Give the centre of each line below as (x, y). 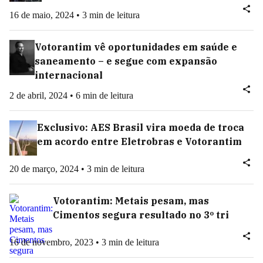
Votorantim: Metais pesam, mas (131, 201)
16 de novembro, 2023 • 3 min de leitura (84, 242)
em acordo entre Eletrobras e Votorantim (140, 141)
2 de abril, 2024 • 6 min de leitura (71, 95)
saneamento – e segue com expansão (126, 61)
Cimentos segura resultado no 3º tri (141, 215)
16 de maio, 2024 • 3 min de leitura (75, 15)
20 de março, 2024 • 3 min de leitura (77, 169)
